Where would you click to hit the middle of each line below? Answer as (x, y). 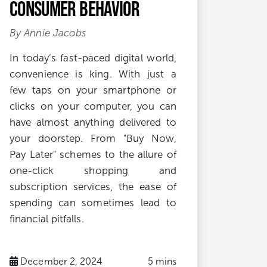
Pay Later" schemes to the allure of (93, 154)
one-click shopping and (93, 170)
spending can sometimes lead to (93, 203)
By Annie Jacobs (48, 33)
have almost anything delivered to (93, 122)
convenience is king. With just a (93, 74)
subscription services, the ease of (93, 187)
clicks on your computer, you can (93, 106)
